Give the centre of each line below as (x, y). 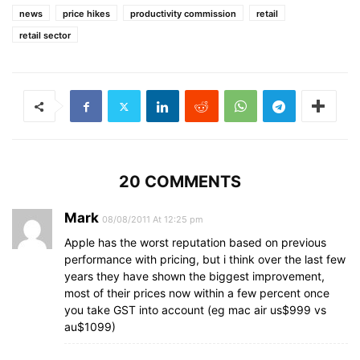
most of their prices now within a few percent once (197, 293)
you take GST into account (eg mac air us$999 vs (195, 310)
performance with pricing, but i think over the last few (205, 259)
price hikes (86, 14)
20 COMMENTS (180, 182)
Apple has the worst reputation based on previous (195, 242)
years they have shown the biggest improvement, (194, 276)
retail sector (45, 35)
